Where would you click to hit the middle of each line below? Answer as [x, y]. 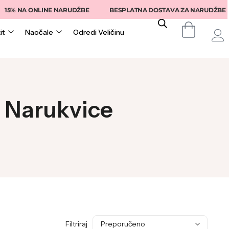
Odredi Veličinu [99, 32]
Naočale [39, 32]
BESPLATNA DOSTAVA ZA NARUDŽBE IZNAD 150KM [136, 10]
